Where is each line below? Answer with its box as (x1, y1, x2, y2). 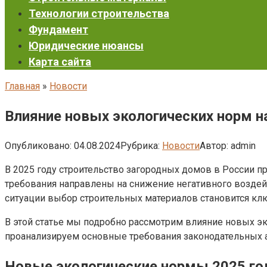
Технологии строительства (29, 7, 169, 20)
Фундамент (29, 23, 88, 36)
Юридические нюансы (29, 39, 144, 52)
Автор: (200, 139, 228, 151)
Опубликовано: (5, 139, 72, 151)
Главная (5, 80, 40, 92)
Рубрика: (120, 139, 160, 151)
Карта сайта (29, 55, 91, 68)
